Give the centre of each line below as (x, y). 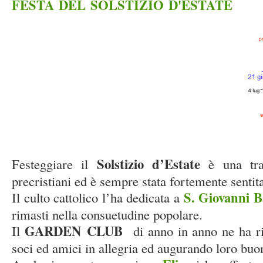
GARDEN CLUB (73, 231)
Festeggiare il (54, 164)
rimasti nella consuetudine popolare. (107, 214)
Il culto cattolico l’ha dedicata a (96, 197)
